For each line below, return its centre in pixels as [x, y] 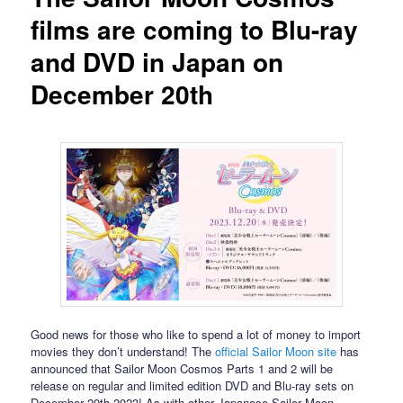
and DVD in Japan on [157, 62]
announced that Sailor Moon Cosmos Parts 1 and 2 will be [182, 368]
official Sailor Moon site [276, 351]
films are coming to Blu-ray [195, 30]
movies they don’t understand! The [123, 351]
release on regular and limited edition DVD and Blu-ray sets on [193, 385]
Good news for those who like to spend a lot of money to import [196, 334]
